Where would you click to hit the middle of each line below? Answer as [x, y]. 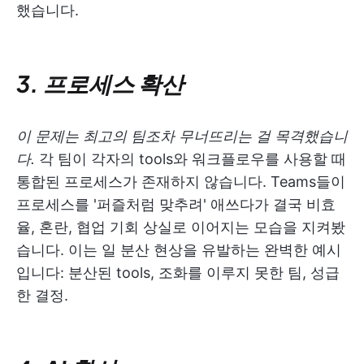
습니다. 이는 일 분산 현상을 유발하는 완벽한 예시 [179, 250]
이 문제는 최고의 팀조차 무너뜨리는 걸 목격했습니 [182, 136]
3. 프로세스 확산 [100, 83]
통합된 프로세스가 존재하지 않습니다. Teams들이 [181, 182]
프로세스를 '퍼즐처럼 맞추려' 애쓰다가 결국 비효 [176, 204]
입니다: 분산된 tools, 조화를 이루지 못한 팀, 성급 [178, 273]
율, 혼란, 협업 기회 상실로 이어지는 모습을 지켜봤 [181, 227]
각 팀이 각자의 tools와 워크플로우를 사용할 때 [193, 159]
